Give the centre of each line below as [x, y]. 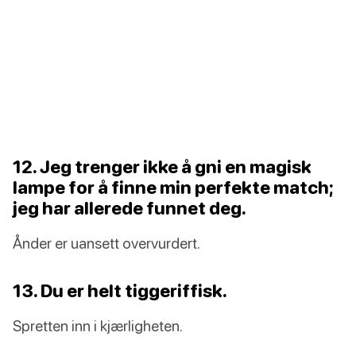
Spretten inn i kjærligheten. [98, 326]
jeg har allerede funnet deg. [130, 208]
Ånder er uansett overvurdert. [106, 243]
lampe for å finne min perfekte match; [173, 188]
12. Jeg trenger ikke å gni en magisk [162, 167]
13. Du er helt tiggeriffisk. [120, 291]
